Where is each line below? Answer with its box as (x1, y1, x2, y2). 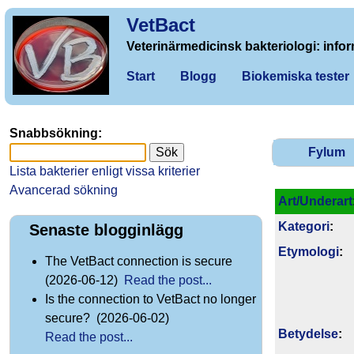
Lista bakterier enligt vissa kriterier (9, 164, 200, 178)
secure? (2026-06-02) (45, 311, 172, 326)
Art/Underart (278, 194, 352, 208)
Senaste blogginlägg (29, 221, 183, 239)
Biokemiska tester (242, 70, 349, 83)
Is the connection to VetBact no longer (45, 292, 256, 307)
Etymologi (278, 244, 339, 258)
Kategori (278, 219, 330, 233)
